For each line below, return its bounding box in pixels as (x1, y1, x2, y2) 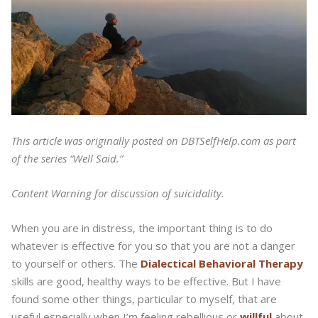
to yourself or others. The (11, 256, 141, 271)
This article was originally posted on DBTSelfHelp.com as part (11, 133, 296, 148)
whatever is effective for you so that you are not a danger (11, 238, 295, 253)
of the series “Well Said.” (11, 151, 123, 166)
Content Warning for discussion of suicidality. (11, 186, 224, 201)
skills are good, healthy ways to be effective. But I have (11, 274, 281, 289)
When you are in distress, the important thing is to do (11, 221, 273, 236)
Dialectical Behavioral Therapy (141, 256, 303, 271)
